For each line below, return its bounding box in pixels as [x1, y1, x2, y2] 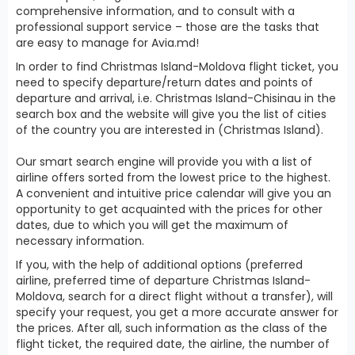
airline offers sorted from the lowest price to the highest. [16, 169, 330, 185]
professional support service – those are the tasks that [16, 18, 319, 35]
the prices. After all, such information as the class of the [16, 319, 327, 336]
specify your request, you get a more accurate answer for [16, 303, 338, 320]
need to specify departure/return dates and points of [16, 74, 313, 90]
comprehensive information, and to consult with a [16, 2, 295, 19]
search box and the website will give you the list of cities [16, 105, 326, 122]
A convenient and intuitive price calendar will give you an [16, 185, 331, 201]
